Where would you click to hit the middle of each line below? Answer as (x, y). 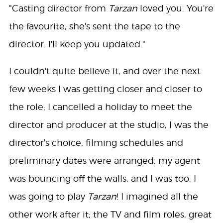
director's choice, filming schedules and (96, 143)
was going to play (48, 197)
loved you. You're (175, 8)
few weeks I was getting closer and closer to (105, 89)
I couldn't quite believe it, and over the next (105, 71)
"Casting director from (58, 8)
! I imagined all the (157, 197)
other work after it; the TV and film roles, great (110, 215)
